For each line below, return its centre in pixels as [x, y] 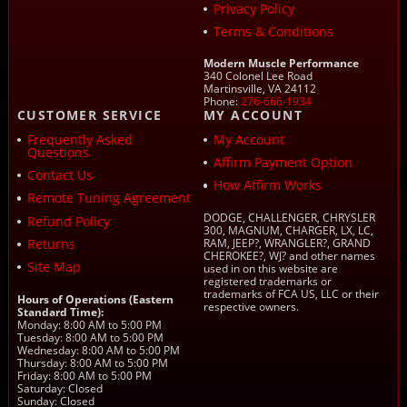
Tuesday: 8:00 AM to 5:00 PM [90, 337]
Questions [58, 153]
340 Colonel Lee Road [258, 76]
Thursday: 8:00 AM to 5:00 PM [92, 362]
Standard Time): [60, 312]
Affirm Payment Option [283, 163]
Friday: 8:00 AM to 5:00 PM [84, 375]
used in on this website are [271, 269]
